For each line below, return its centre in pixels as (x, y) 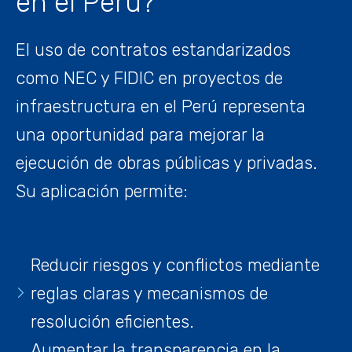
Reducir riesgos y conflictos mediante (175, 266)
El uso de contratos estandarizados (153, 49)
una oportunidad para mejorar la (140, 134)
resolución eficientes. (112, 322)
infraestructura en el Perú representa (161, 106)
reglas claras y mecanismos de (149, 294)
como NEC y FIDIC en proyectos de (149, 78)
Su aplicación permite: (102, 191)
